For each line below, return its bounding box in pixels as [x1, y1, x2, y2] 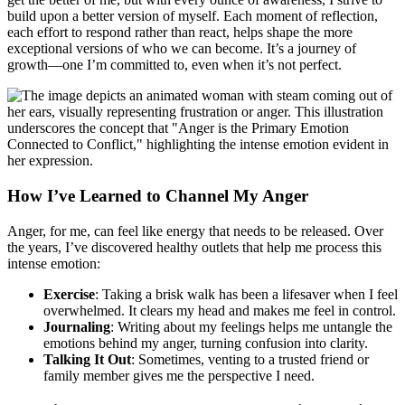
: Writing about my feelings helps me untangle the [110, 318, 392, 334]
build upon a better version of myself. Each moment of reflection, [7, 8, 378, 24]
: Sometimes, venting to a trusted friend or [131, 351, 369, 367]
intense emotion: [7, 255, 100, 271]
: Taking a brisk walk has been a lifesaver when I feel [95, 286, 398, 302]
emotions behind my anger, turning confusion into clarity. [43, 334, 368, 351]
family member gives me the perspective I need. [43, 367, 315, 383]
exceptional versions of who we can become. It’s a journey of [7, 41, 356, 57]
